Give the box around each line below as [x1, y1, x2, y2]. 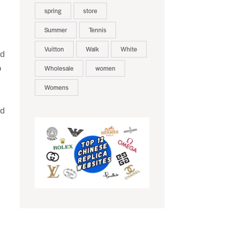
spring [44, 6, 62, 16]
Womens [44, 83, 69, 92]
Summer [44, 25, 67, 35]
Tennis [88, 25, 106, 35]
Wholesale [44, 64, 74, 73]
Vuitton [44, 44, 64, 54]
